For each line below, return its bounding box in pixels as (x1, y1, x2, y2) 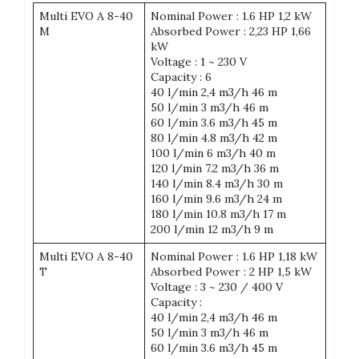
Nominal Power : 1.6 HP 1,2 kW (151, 9, 312, 24)
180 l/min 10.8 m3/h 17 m (151, 207, 286, 222)
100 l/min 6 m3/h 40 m (151, 146, 276, 161)
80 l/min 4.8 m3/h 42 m (151, 131, 277, 146)
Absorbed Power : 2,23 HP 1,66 (151, 24, 311, 39)
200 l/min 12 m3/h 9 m (151, 222, 273, 237)
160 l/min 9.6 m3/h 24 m (151, 192, 282, 207)
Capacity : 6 (151, 70, 212, 85)
